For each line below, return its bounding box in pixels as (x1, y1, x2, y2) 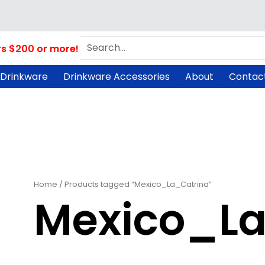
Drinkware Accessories (63, 70, 170, 83)
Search (78, 36, 107, 48)
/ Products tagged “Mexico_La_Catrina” (57, 178, 212, 190)
